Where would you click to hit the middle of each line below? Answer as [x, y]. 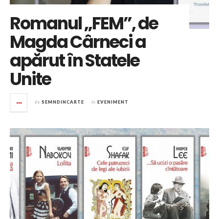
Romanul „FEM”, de [84, 23]
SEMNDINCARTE [63, 102]
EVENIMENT [113, 102]
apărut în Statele [75, 61]
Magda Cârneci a [78, 42]
